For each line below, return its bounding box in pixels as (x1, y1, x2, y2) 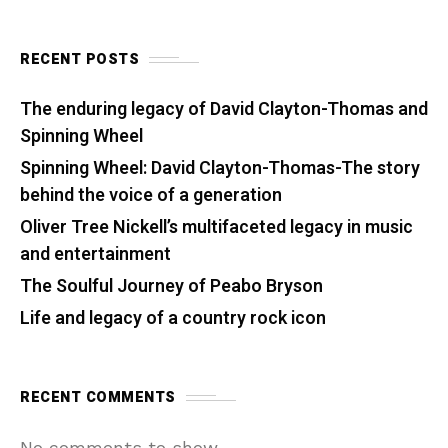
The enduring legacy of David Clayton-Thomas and (20, 96, 428, 124)
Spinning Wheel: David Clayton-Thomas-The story (20, 155, 420, 183)
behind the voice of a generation (20, 182, 282, 210)
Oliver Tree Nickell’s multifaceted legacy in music (20, 214, 413, 242)
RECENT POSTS (20, 49, 139, 71)
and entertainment (20, 241, 171, 269)
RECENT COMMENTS (20, 387, 176, 409)
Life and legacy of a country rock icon (20, 305, 326, 333)
